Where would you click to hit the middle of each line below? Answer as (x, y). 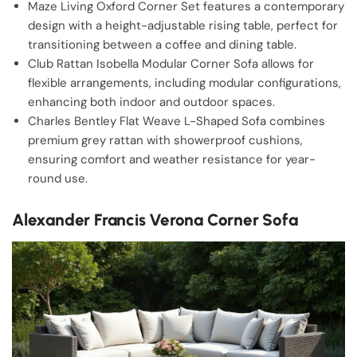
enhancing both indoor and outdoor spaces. (151, 102)
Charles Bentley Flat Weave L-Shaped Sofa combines (177, 121)
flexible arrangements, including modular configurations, (184, 83)
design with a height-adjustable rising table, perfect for (183, 25)
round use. (58, 178)
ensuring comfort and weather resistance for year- (172, 159)
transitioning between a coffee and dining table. (162, 45)
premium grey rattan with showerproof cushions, (165, 140)
